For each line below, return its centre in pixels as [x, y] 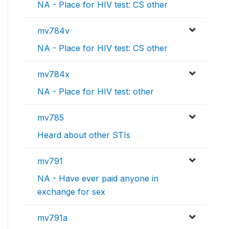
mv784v [53, 30]
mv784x [53, 74]
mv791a [52, 217]
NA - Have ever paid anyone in [98, 178]
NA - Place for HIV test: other [96, 91]
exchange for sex [71, 191]
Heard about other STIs [84, 135]
